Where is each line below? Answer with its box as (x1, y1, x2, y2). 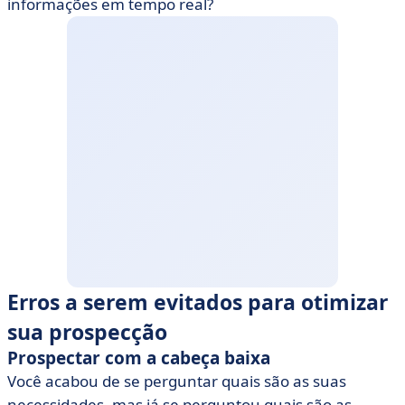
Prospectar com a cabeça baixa (7, 346, 270, 370)
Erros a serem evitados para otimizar (7, 287, 388, 316)
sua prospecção (7, 317, 167, 346)
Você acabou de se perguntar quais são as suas (7, 371, 346, 391)
